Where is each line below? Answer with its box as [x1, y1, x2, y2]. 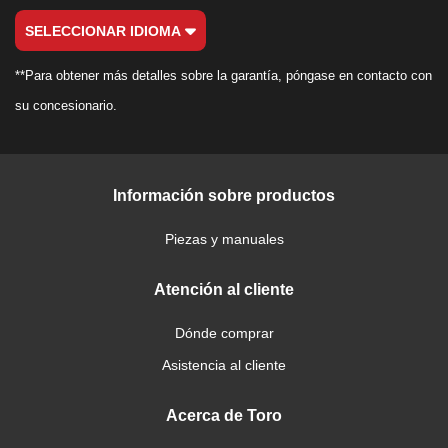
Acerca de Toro [166, 407, 282, 424]
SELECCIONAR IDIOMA [25, 22, 185, 39]
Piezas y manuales [164, 231, 284, 247]
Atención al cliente [154, 281, 294, 298]
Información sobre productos [113, 187, 335, 204]
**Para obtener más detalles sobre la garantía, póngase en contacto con [15, 68, 432, 83]
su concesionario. [15, 98, 117, 113]
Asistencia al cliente [162, 357, 286, 373]
